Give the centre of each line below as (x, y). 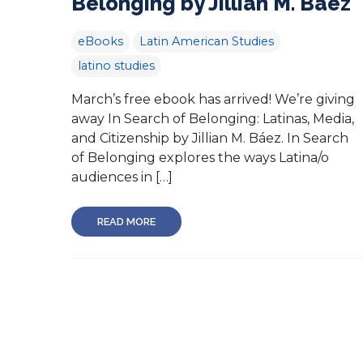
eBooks (100, 41)
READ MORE (126, 221)
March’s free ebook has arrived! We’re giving (213, 99)
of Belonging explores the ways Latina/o (200, 157)
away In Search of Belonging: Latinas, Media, (213, 118)
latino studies (116, 65)
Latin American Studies (207, 41)
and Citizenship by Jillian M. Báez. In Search (210, 138)
